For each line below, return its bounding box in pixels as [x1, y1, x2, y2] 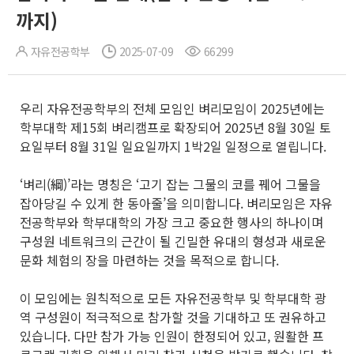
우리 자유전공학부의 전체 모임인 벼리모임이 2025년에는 [20, 99, 325, 118]
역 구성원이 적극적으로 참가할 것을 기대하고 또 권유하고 [20, 307, 326, 326]
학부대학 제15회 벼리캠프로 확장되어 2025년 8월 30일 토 [20, 118, 331, 137]
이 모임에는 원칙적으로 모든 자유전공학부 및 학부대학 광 [20, 288, 326, 307]
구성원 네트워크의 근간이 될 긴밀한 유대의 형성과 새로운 [20, 232, 326, 250]
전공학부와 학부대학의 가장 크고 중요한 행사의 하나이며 [20, 213, 323, 232]
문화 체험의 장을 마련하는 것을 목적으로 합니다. [20, 250, 279, 269]
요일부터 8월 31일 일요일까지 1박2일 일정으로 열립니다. [20, 137, 326, 156]
